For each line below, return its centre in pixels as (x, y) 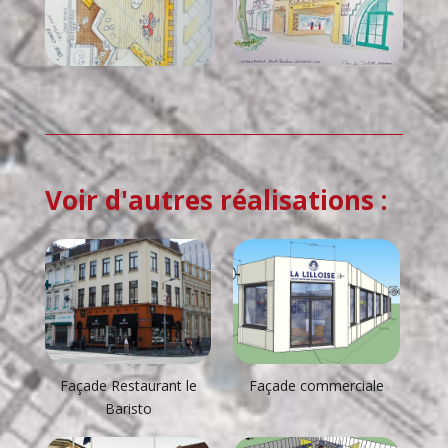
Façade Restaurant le (128, 385)
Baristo (128, 408)
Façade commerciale (317, 385)
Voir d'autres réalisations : (215, 199)
